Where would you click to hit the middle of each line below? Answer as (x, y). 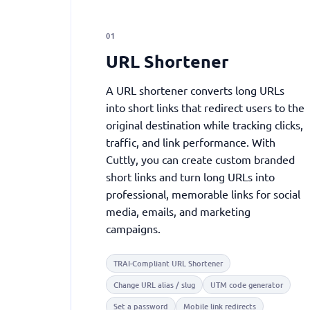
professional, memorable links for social (203, 194)
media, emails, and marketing (178, 211)
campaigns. (133, 228)
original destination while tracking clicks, (204, 125)
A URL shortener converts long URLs (195, 90)
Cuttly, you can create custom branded (200, 159)
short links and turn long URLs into (190, 176)
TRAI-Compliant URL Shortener (168, 263)
